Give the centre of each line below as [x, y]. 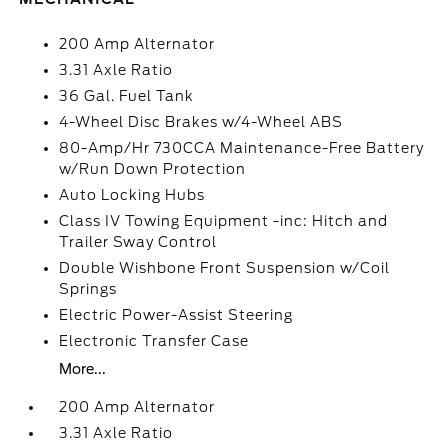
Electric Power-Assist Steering [176, 315]
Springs [88, 289]
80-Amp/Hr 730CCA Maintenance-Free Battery [242, 148]
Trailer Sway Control [138, 242]
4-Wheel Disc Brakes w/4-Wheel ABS [201, 122]
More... [83, 369]
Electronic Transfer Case [154, 341]
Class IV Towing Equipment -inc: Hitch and [224, 221]
